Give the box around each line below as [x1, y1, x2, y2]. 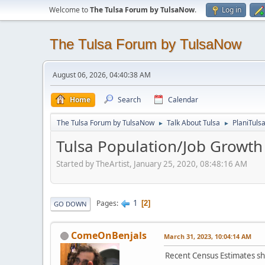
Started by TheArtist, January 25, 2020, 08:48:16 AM [56, 158, 247, 169]
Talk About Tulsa [167, 118, 220, 128]
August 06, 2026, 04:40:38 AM [53, 70, 151, 80]
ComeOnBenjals [71, 228, 147, 242]
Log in [222, 5, 241, 15]
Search [118, 95, 141, 105]
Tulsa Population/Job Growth [56, 135, 263, 157]
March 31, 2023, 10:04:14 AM [164, 231, 251, 241]
